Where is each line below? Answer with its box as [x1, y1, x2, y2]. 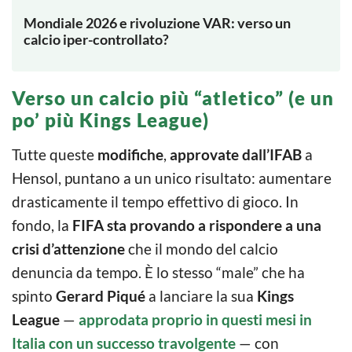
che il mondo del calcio [125, 240, 278, 258]
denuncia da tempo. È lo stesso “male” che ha [12, 263, 305, 282]
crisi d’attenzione [12, 240, 125, 258]
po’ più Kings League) [12, 108, 209, 132]
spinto [12, 287, 56, 306]
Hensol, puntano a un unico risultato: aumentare [12, 169, 332, 188]
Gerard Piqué [56, 287, 145, 306]
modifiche [97, 145, 163, 164]
